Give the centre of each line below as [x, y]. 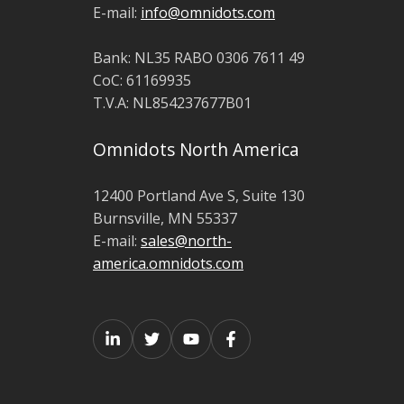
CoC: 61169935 [142, 80]
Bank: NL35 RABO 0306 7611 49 [199, 57]
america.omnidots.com [168, 263]
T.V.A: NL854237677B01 [172, 102]
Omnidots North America [196, 149]
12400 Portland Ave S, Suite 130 [199, 195]
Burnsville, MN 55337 [165, 218]
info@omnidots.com [208, 12]
